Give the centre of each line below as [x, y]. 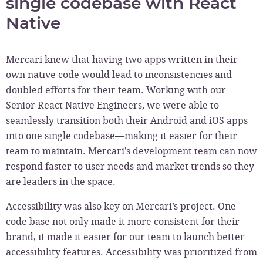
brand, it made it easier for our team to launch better [125, 237]
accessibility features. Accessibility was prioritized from [131, 252]
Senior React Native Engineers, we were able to [112, 105]
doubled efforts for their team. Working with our [116, 90]
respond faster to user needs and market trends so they [130, 166]
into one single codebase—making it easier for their [122, 136]
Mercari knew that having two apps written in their [122, 59]
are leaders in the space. [62, 181]
